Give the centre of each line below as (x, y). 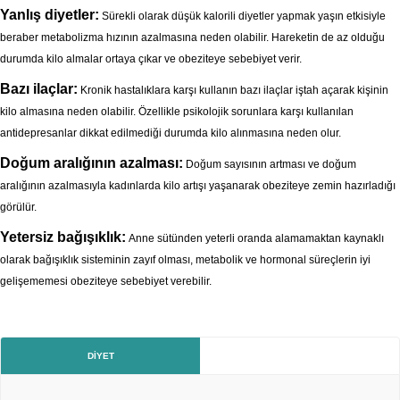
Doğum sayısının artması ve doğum (270, 164)
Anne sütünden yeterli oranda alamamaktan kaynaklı (255, 238)
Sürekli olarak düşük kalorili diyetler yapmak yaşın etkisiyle (242, 16)
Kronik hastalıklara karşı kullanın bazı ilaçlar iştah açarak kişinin (233, 90)
